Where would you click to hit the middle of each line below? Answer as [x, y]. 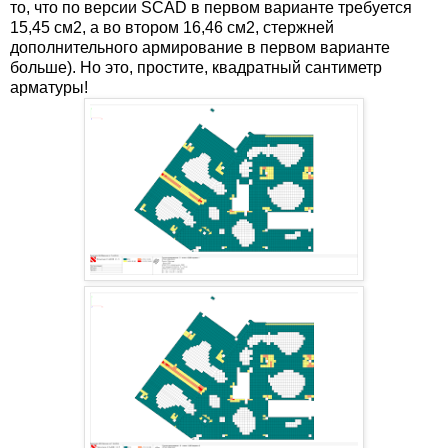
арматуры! [49, 87]
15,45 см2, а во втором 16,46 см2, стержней [172, 27]
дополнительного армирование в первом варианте [200, 47]
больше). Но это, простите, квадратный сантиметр [196, 67]
